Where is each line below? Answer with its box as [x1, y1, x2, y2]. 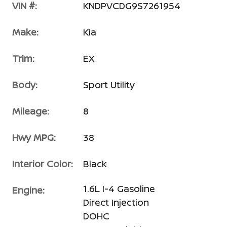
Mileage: [12, 105, 49, 117]
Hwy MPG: [12, 131, 56, 143]
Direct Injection [83, 196, 149, 208]
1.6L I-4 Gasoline [83, 182, 155, 195]
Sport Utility [83, 79, 135, 91]
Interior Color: [12, 158, 73, 170]
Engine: [12, 184, 45, 196]
